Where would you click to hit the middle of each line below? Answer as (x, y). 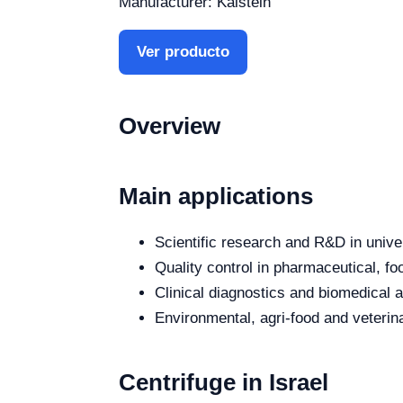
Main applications (216, 197)
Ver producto (183, 52)
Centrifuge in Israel (224, 383)
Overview (170, 126)
